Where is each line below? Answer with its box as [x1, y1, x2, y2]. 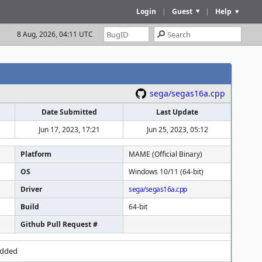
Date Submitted [41, 107, 97, 117]
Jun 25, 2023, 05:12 [146, 125, 208, 135]
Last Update [156, 107, 198, 117]
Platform [20, 149, 51, 159]
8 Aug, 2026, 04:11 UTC [17, 29, 93, 39]
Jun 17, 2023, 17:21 [38, 125, 100, 135]
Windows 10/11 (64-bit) [129, 167, 204, 177]
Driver [20, 184, 42, 194]
